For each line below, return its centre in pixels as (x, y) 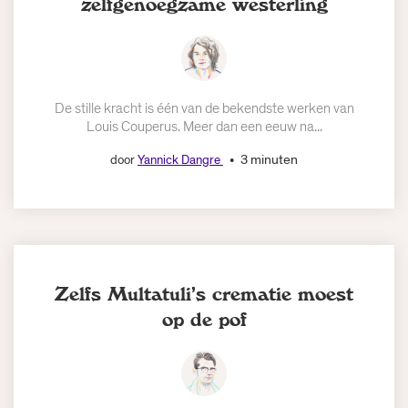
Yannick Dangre (180, 160)
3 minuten (269, 160)
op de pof (204, 320)
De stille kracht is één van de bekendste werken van (204, 109)
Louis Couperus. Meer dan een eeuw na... (204, 127)
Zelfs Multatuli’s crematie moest (204, 295)
